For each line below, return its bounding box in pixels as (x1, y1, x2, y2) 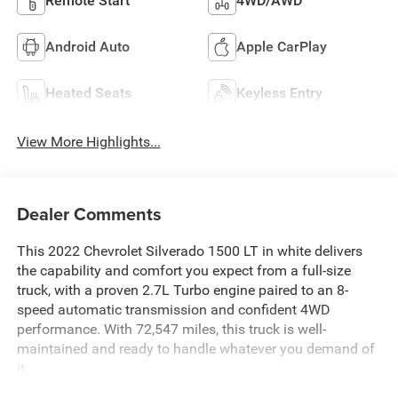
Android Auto (44, 37, 130, 55)
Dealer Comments (16, 201, 162, 227)
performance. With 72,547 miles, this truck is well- (16, 321, 326, 338)
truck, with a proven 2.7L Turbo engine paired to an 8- (16, 282, 348, 299)
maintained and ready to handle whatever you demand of (16, 340, 375, 358)
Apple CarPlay (236, 37, 327, 55)
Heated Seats (44, 84, 131, 101)
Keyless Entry (236, 84, 322, 101)
